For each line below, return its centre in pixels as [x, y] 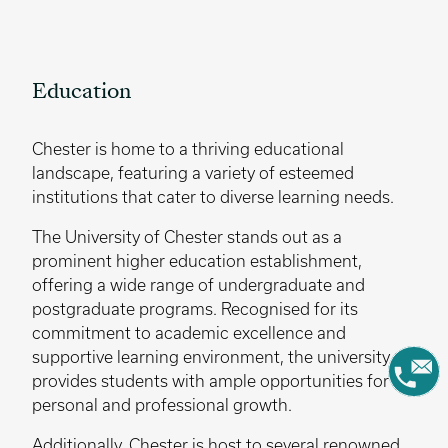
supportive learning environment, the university [211, 356]
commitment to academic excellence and [189, 332]
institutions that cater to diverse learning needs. [213, 196]
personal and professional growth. [162, 404]
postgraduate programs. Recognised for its [195, 308]
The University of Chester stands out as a [187, 236]
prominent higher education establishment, [197, 260]
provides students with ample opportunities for [210, 380]
